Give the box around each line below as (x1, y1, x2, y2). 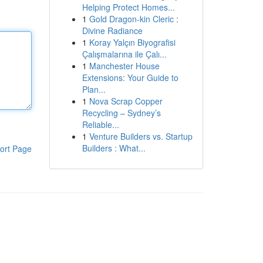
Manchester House (89, 60, 160, 72)
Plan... (82, 83, 106, 95)
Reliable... (82, 119, 119, 130)
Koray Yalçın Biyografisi (89, 36, 176, 48)
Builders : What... (82, 142, 146, 154)
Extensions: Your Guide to (82, 72, 178, 83)
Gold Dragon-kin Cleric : (89, 13, 178, 25)
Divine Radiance (82, 25, 143, 36)
